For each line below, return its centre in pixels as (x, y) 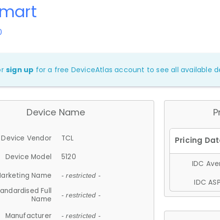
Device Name (56, 112)
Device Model (28, 157)
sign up (20, 70)
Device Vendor (26, 138)
